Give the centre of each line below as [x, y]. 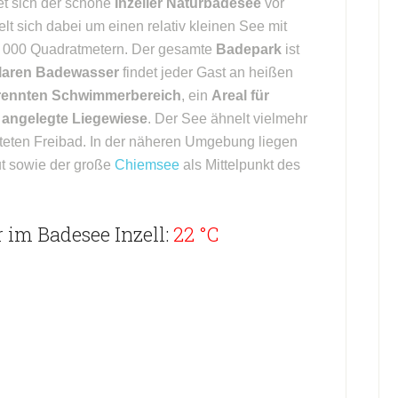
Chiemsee [147, 165]
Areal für [240, 96]
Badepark [249, 49]
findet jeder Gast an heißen [206, 72]
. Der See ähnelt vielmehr [227, 119]
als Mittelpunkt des [240, 165]
